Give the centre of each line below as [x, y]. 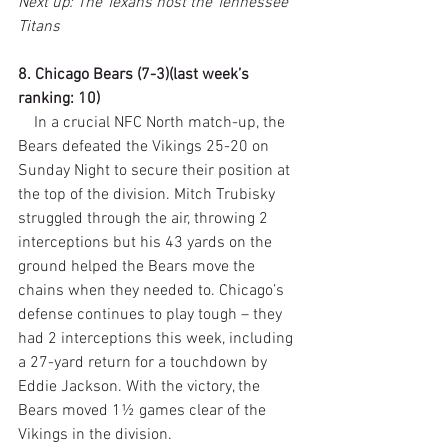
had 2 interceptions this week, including [157, 338]
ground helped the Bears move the [138, 266]
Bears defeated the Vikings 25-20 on [145, 146]
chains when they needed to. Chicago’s [153, 290]
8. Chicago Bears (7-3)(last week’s [135, 74]
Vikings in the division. [95, 434]
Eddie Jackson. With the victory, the [141, 386]
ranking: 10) [59, 98]
